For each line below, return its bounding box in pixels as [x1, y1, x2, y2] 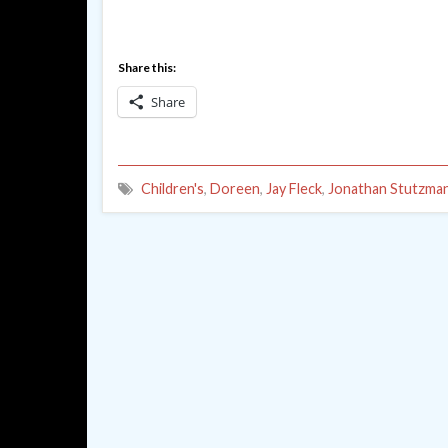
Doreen [210, 180, 260, 197]
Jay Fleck [266, 180, 322, 197]
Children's [141, 180, 204, 197]
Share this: [118, 60, 176, 75]
